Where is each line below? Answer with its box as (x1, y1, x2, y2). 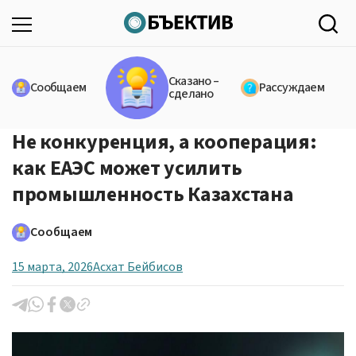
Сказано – (168, 72, 219, 91)
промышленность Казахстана (12, 179, 294, 209)
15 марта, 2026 (12, 257, 93, 276)
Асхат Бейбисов (93, 257, 183, 276)
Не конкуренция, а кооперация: (12, 126, 317, 157)
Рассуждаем (259, 79, 324, 97)
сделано (168, 85, 214, 103)
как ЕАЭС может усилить (12, 153, 242, 183)
